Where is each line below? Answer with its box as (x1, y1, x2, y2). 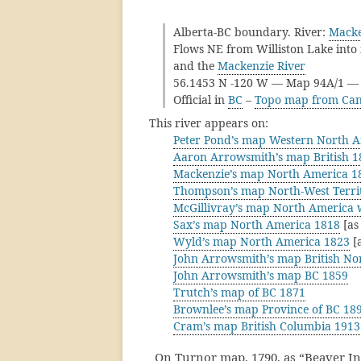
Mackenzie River (218, 58, 305, 73)
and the (173, 58, 218, 73)
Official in (173, 92, 228, 107)
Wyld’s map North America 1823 (173, 234, 350, 249)
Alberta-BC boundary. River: (173, 24, 329, 39)
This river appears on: (149, 115, 268, 131)
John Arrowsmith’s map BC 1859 (173, 268, 348, 283)
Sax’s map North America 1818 (173, 217, 340, 232)
